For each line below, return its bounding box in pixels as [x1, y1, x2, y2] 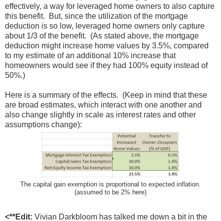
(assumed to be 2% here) [74, 188, 147, 196]
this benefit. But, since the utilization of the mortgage [5, 11, 188, 20]
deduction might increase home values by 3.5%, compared [5, 41, 209, 50]
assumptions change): [5, 120, 82, 129]
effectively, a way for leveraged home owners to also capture [5, 1, 215, 10]
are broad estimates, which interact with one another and [5, 100, 202, 109]
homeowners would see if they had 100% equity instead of [5, 61, 208, 70]
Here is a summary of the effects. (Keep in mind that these [5, 90, 207, 99]
